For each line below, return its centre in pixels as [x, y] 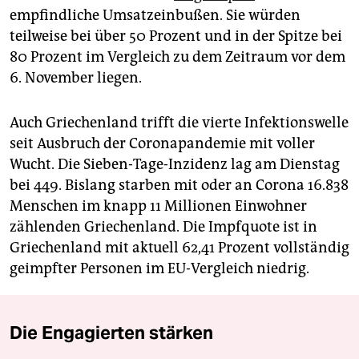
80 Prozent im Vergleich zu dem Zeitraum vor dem [177, 57]
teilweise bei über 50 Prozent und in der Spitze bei [176, 36]
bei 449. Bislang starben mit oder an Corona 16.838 [179, 186]
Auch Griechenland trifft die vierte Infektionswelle [179, 123]
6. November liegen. [76, 78]
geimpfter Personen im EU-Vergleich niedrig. [159, 269]
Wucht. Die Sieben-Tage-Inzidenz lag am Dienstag [175, 165]
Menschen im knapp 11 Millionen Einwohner [158, 206]
